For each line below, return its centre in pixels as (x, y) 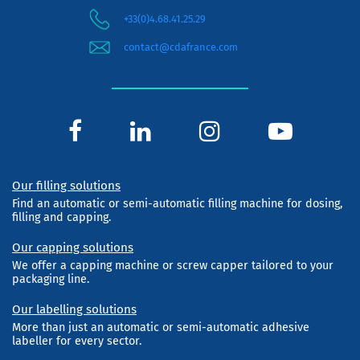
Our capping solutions (73, 247)
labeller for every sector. (77, 341)
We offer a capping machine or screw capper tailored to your (173, 265)
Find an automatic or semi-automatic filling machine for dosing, (177, 203)
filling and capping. (61, 217)
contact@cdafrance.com (181, 47)
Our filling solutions (66, 185)
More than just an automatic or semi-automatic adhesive (161, 327)
